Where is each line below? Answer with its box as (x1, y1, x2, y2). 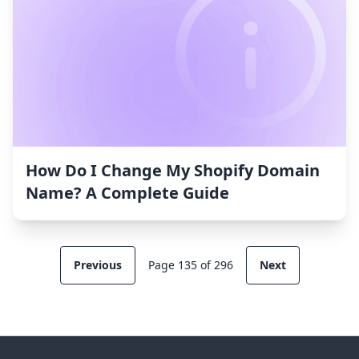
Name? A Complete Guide (26, 182, 229, 204)
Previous (73, 257, 122, 273)
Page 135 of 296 (147, 257, 233, 273)
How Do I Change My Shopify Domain (26, 159, 320, 182)
